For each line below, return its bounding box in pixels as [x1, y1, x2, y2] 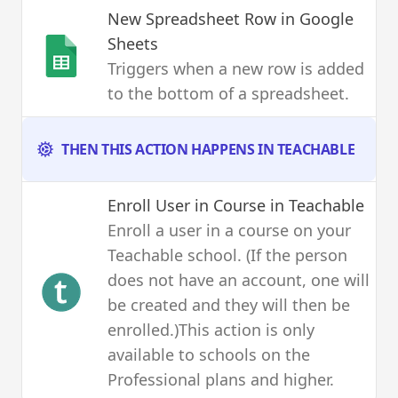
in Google [276, 7, 354, 29]
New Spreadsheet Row [107, 7, 276, 29]
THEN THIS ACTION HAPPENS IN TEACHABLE [61, 139, 355, 159]
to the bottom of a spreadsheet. [107, 82, 349, 104]
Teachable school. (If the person [107, 243, 347, 266]
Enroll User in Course [107, 194, 266, 216]
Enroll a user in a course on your [107, 219, 351, 241]
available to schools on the [107, 343, 310, 365]
